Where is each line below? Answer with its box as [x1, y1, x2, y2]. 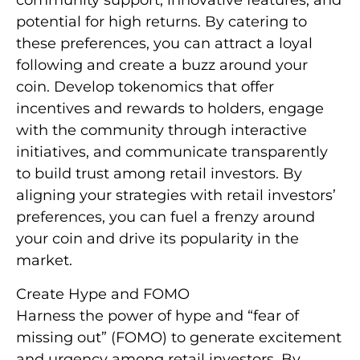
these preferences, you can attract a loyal [16, 35, 313, 53]
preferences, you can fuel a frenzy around [16, 208, 315, 227]
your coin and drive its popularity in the [16, 230, 299, 248]
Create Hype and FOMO [16, 284, 190, 303]
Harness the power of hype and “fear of [16, 306, 299, 325]
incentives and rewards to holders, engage [16, 100, 324, 118]
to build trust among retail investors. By [16, 165, 302, 183]
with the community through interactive [16, 121, 307, 140]
